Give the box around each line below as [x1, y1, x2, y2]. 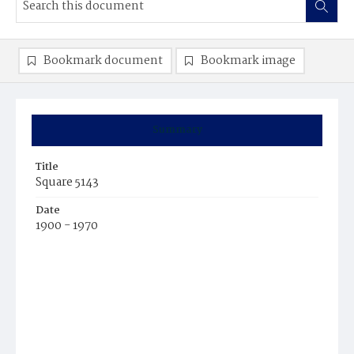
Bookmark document [43, 51, 163, 70]
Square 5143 [36, 173, 99, 192]
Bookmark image [201, 51, 296, 70]
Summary [152, 122, 202, 138]
